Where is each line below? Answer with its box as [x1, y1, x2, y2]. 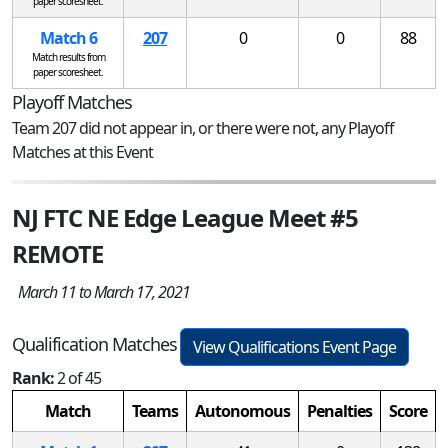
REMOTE [12, 236, 103, 270]
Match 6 [39, 26, 97, 49]
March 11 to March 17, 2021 [12, 280, 190, 303]
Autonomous [195, 399, 290, 422]
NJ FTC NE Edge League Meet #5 [12, 200, 358, 234]
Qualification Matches [12, 332, 177, 357]
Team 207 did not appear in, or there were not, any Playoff [12, 116, 394, 139]
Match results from [31, 49, 105, 64]
